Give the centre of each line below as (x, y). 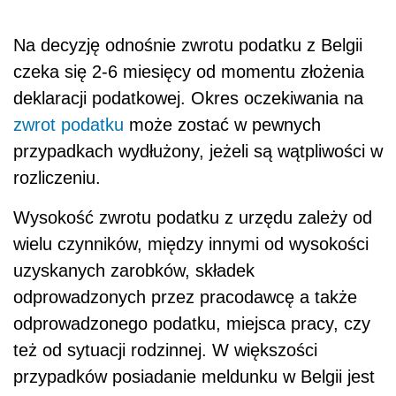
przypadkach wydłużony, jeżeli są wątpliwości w (198, 151)
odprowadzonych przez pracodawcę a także (185, 297)
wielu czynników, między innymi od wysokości (191, 244)
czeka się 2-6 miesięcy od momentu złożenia (189, 71)
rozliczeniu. (57, 177)
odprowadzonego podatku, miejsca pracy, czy (192, 323)
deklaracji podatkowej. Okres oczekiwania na (188, 98)
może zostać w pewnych (222, 124)
